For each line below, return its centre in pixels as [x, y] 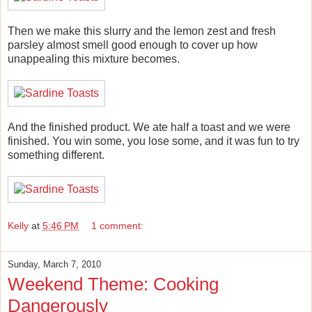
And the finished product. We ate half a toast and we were [149, 127]
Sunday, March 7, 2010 [54, 264]
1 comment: [118, 225]
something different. [56, 155]
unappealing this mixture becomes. [94, 59]
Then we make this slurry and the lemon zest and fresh [142, 31]
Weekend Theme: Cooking [113, 284]
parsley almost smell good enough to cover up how [133, 45]
